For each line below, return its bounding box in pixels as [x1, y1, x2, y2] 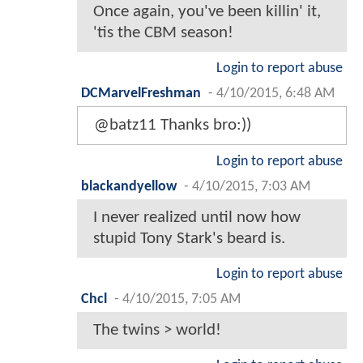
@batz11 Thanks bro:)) [94, 117, 251, 135]
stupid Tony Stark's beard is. [93, 230, 285, 248]
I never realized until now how [93, 209, 301, 227]
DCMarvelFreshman [81, 87, 201, 101]
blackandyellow [81, 180, 177, 194]
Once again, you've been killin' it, [93, 3, 321, 21]
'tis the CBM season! [93, 24, 233, 42]
